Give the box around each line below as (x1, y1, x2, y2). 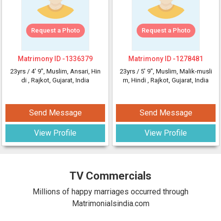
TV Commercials (70, 170, 151, 182)
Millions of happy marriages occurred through (33, 187, 188, 196)
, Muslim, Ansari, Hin (43, 68, 101, 75)
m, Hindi (123, 76, 147, 84)
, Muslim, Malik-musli (152, 68, 212, 75)
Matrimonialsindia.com (72, 199, 149, 208)
